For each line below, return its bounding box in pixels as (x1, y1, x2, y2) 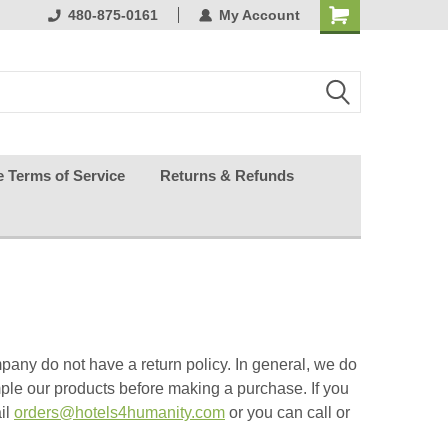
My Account (219, 7, 300, 23)
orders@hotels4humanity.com (14, 404, 225, 421)
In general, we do (235, 356, 357, 373)
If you (311, 380, 349, 397)
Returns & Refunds (160, 166, 294, 184)
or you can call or (225, 404, 350, 421)
